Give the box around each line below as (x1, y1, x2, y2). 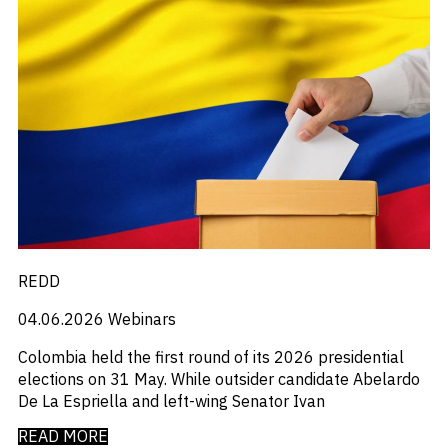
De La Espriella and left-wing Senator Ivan (17, 391, 325, 412)
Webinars (107, 309, 176, 330)
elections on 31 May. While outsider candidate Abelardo (17, 369, 420, 390)
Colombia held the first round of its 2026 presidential (17, 347, 404, 368)
